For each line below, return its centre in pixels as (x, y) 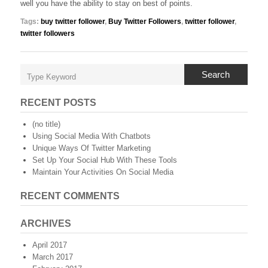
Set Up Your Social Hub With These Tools (105, 160)
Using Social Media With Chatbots (92, 136)
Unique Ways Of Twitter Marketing (92, 148)
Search (216, 74)
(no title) (46, 124)
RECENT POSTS (58, 103)
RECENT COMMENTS (70, 196)
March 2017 (53, 257)
